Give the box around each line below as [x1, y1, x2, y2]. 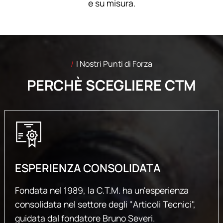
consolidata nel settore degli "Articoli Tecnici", [14, 198, 196, 210]
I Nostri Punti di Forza [76, 58, 152, 69]
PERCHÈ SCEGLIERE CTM [27, 75, 196, 95]
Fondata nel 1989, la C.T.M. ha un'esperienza [14, 184, 189, 196]
